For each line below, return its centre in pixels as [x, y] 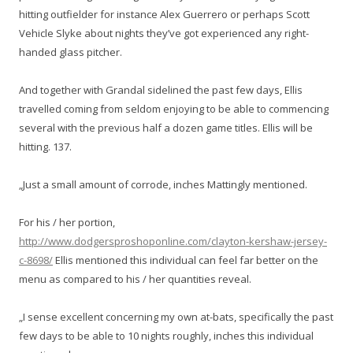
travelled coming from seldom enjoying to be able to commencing [174, 109]
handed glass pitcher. [71, 52]
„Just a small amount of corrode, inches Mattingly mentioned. [163, 184]
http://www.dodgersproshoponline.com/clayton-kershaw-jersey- [173, 241]
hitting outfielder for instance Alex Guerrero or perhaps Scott [164, 14]
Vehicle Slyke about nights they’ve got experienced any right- [164, 33]
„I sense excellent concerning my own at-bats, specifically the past [176, 317]
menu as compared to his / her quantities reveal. [135, 279]
